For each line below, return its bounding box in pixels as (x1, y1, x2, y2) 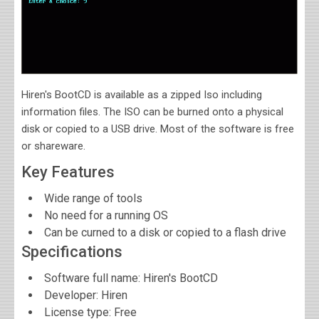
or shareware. (21, 139, 85, 152)
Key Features (21, 162, 115, 181)
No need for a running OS (44, 208, 168, 222)
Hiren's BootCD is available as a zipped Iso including (21, 88, 262, 101)
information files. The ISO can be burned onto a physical (21, 105, 283, 118)
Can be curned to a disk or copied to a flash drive (44, 225, 286, 239)
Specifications (21, 242, 122, 261)
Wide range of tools (44, 191, 142, 205)
